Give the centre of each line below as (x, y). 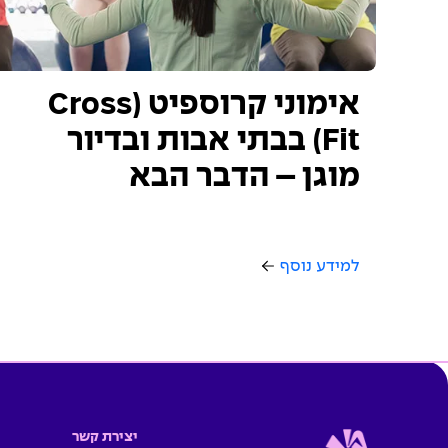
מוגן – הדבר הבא (244, 177)
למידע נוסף (318, 266)
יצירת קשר (105, 436)
